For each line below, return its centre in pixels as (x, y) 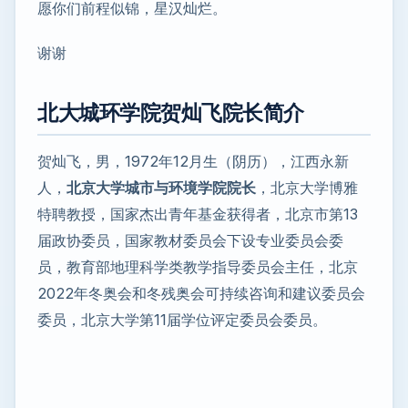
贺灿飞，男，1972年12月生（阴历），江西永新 (193, 162)
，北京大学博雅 (307, 188)
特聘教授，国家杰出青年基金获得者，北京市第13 (198, 214)
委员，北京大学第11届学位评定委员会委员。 (182, 320)
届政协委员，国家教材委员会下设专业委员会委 (190, 241)
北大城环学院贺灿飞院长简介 (171, 113)
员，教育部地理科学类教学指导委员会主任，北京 (198, 267)
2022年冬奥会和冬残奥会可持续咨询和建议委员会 (201, 294)
